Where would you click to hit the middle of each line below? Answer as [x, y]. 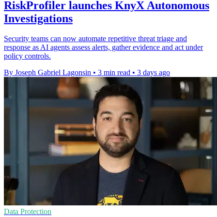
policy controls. [27, 56]
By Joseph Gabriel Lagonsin [47, 73]
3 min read [114, 73]
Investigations [38, 18]
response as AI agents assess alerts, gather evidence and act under [103, 47]
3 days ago [154, 73]
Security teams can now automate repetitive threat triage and [95, 39]
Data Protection [28, 212]
